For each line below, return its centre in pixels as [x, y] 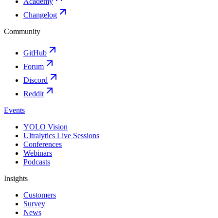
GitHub [35, 53]
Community [22, 31]
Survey [34, 203]
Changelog [40, 15]
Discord [36, 80]
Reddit [34, 93]
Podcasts [37, 162]
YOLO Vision [45, 127]
